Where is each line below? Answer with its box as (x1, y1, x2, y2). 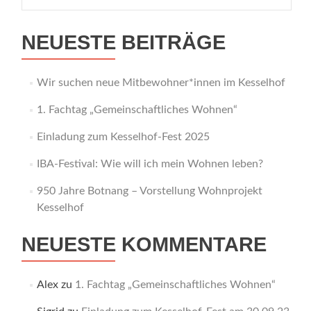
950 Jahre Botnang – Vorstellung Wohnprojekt (36, 185, 262, 196)
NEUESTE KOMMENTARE (22, 233, 267, 255)
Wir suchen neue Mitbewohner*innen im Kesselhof (36, 77, 285, 88)
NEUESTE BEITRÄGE (22, 31, 226, 53)
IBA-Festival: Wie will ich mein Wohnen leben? (36, 158, 263, 169)
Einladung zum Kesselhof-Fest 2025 (36, 131, 210, 142)
